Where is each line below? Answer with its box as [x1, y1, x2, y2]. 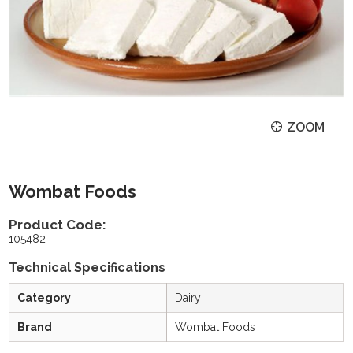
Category [17, 291, 72, 304]
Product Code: [9, 216, 107, 232]
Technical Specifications [9, 259, 166, 275]
